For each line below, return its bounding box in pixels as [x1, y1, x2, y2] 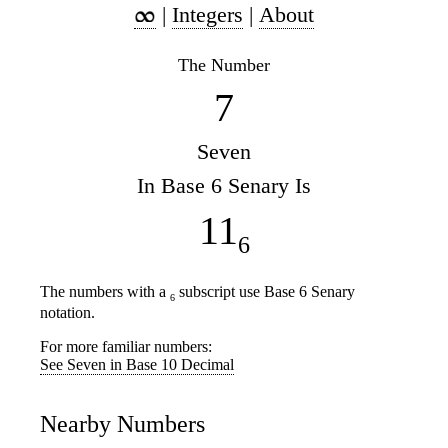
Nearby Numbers [40, 411, 205, 438]
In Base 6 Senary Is [137, 173, 311, 199]
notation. [40, 303, 95, 321]
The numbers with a [40, 283, 170, 301]
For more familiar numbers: [40, 337, 212, 355]
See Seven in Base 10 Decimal [40, 355, 234, 373]
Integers [172, 2, 243, 27]
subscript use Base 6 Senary [175, 283, 355, 301]
